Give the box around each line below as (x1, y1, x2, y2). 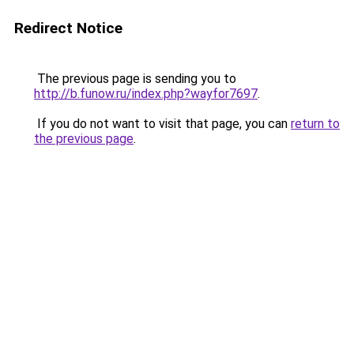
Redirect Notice (14, 19, 122, 37)
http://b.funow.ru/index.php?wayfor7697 (34, 86, 258, 101)
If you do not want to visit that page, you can (34, 116, 291, 131)
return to (291, 116, 340, 131)
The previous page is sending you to (34, 71, 236, 86)
